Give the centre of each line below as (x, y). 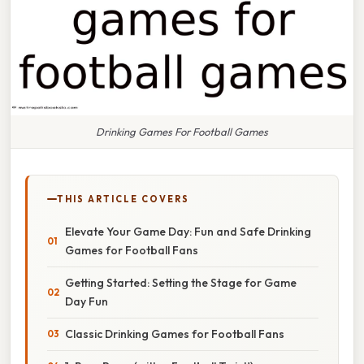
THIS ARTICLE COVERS (123, 199)
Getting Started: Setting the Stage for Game (181, 282)
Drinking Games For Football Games (182, 131)
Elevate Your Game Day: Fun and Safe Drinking (188, 231)
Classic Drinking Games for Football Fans (175, 334)
